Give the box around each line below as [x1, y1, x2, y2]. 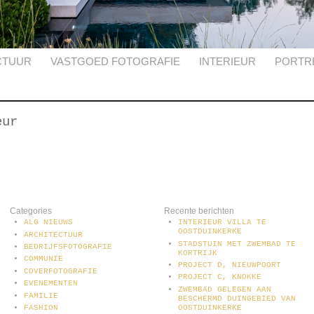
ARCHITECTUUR [24, 230, 83, 239]
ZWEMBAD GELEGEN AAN [178, 285, 271, 294]
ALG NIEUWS [24, 218, 73, 227]
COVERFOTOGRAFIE [24, 266, 97, 275]
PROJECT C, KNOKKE [178, 273, 261, 282]
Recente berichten [164, 206, 234, 216]
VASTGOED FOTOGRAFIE [50, 55, 180, 67]
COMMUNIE [24, 254, 63, 264]
